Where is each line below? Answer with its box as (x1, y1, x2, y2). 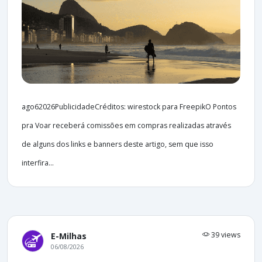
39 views (209, 229, 240, 240)
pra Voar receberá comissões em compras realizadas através (22, 120, 231, 130)
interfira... (22, 157, 54, 168)
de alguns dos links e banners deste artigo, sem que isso (22, 139, 213, 149)
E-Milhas (51, 230, 87, 242)
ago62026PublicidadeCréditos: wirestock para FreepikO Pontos (22, 101, 236, 112)
